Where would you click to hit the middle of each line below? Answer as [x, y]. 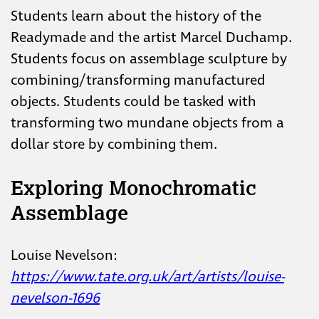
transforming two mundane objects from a [147, 123]
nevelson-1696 [55, 298]
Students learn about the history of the [136, 16]
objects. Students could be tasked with [134, 101]
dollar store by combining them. [114, 144]
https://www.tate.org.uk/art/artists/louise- [147, 277]
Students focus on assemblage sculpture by [149, 59]
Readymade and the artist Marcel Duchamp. [151, 37]
